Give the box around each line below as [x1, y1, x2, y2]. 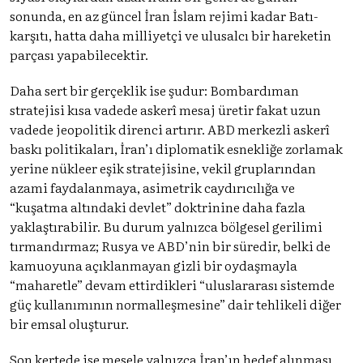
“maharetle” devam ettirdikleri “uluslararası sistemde [10, 274, 335, 294]
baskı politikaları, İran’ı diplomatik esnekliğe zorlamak [10, 138, 343, 158]
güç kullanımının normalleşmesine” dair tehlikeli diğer [10, 293, 341, 314]
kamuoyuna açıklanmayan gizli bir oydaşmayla [10, 254, 297, 275]
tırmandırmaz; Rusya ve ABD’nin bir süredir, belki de [10, 235, 331, 255]
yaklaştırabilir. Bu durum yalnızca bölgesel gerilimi [10, 216, 322, 236]
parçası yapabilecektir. [10, 44, 148, 64]
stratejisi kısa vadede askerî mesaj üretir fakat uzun [10, 99, 321, 119]
